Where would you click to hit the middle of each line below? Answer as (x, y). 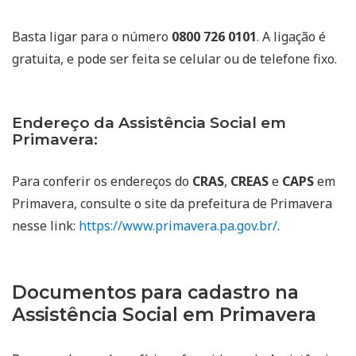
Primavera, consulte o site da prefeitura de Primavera (172, 204)
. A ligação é (291, 37)
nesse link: (45, 226)
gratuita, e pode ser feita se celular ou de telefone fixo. (174, 59)
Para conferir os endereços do (102, 182)
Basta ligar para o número (92, 37)
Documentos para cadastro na (155, 293)
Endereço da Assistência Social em (149, 123)
